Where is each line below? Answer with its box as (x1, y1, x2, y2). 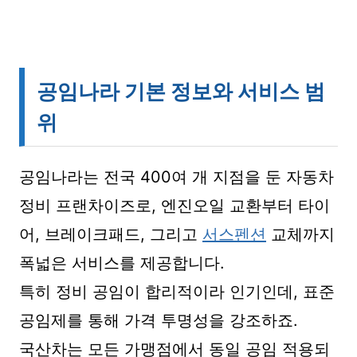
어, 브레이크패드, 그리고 (19, 225, 202, 244)
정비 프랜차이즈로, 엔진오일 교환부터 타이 (19, 196, 330, 215)
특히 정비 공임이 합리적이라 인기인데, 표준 (19, 282, 335, 301)
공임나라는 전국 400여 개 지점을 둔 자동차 (19, 167, 334, 186)
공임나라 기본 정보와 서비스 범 (37, 79, 325, 104)
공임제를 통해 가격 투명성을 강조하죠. (19, 311, 298, 330)
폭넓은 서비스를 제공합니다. (19, 253, 225, 273)
